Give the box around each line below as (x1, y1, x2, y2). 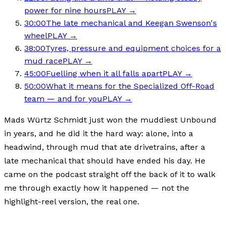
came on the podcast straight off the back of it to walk (4, 169, 215, 179)
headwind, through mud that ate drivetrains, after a (4, 142, 205, 152)
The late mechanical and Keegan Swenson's (46, 18, 217, 28)
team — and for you (24, 93, 102, 103)
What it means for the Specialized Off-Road (46, 81, 214, 91)
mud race (24, 55, 63, 66)
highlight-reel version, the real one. (4, 196, 139, 206)
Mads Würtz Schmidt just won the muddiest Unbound (4, 115, 216, 125)
